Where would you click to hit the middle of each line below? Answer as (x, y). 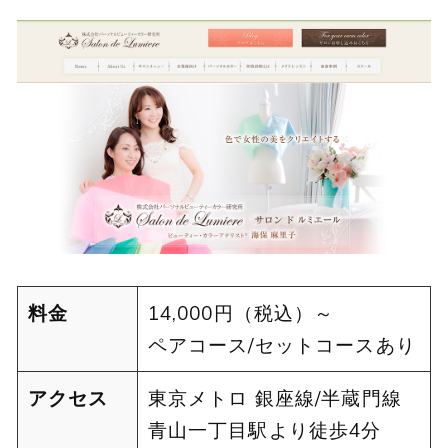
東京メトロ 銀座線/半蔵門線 (274, 397)
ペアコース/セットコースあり (281, 344)
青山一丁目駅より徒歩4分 (264, 429)
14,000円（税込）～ (251, 312)
